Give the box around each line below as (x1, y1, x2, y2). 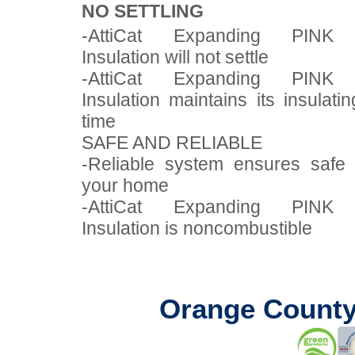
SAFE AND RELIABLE (82, 132, 262, 153)
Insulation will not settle (82, 46, 269, 67)
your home (82, 174, 169, 196)
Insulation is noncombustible (82, 217, 312, 239)
